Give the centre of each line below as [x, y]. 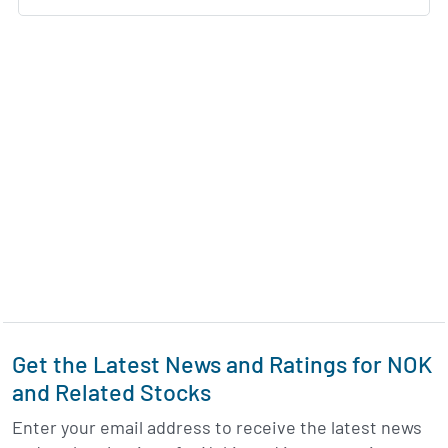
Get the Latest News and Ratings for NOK [222, 364]
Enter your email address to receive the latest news [217, 427]
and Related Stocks [111, 392]
